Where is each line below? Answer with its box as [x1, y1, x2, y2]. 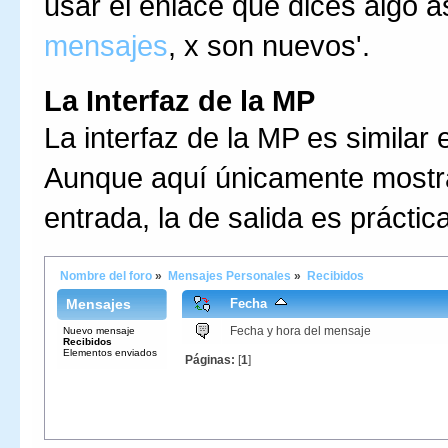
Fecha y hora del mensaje [230, 324, 372, 339]
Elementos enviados [63, 347, 157, 358]
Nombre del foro [60, 269, 152, 283]
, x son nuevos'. [168, 29, 370, 62]
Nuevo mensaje [63, 325, 135, 336]
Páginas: [185, 353, 235, 368]
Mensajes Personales [168, 269, 291, 283]
